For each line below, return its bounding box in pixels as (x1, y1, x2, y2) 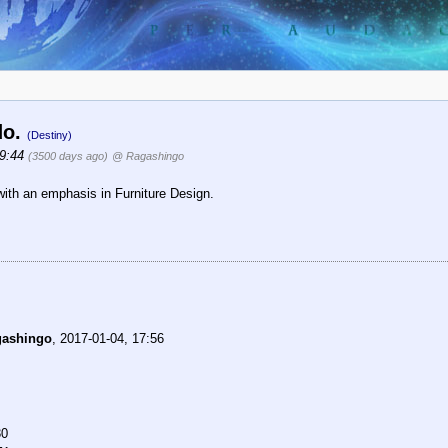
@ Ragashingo (112, 150, 184, 163)
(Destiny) (27, 129, 72, 142)
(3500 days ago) (28, 150, 108, 163)
